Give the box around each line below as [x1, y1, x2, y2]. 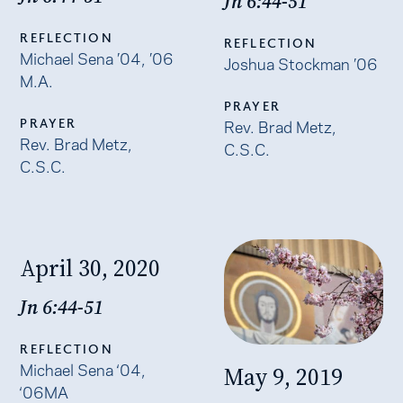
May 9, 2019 [224, 361, 343, 394]
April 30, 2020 [20, 251, 161, 284]
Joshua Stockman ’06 [224, 51, 378, 75]
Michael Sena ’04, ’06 [20, 45, 175, 68]
